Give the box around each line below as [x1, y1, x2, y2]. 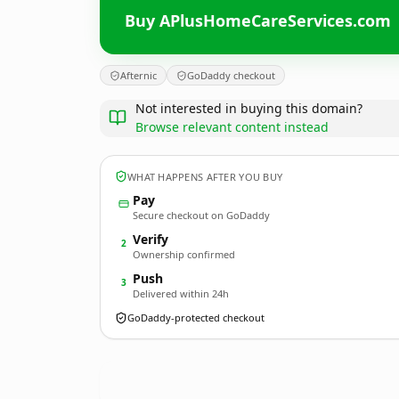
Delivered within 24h [133, 287, 229, 300]
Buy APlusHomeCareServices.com [125, 9, 391, 31]
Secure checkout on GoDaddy [133, 208, 270, 222]
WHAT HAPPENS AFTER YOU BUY [127, 169, 283, 183]
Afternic [120, 69, 157, 82]
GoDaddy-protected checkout [127, 311, 265, 324]
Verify [133, 231, 168, 248]
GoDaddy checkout [187, 69, 275, 82]
